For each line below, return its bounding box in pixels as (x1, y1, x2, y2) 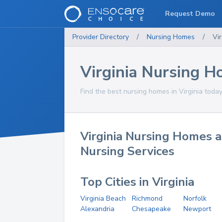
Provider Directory (72, 32, 129, 42)
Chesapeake (131, 204, 171, 214)
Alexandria (80, 204, 114, 214)
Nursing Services (80, 143, 174, 159)
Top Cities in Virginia (80, 174, 194, 190)
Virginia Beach (80, 194, 126, 203)
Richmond (131, 194, 163, 203)
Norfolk (183, 194, 207, 203)
